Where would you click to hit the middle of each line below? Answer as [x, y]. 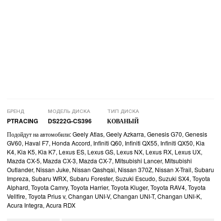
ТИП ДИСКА [123, 111]
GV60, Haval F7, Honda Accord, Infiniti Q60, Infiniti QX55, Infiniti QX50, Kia [106, 143]
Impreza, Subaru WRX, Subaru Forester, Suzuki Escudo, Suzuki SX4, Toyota [109, 178]
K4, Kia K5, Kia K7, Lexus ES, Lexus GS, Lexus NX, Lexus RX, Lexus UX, [105, 151]
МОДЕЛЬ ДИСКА [69, 111]
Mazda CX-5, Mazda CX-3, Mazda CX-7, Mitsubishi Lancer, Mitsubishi [99, 160]
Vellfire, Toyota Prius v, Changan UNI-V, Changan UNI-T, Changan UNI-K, [104, 196]
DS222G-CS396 [70, 121]
